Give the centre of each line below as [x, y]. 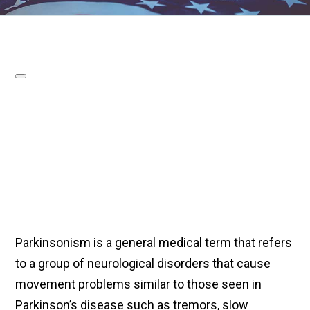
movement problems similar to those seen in [139, 284]
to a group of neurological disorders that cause [143, 264]
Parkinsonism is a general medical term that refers [154, 243]
